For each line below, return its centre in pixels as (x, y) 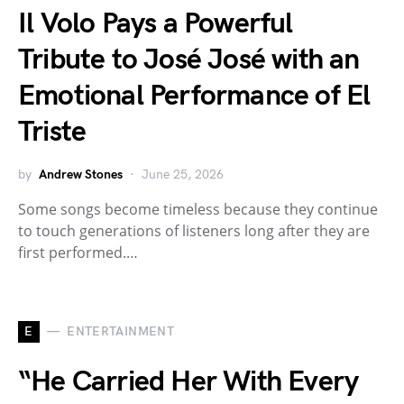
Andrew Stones (81, 174)
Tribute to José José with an (189, 60)
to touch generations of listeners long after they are (194, 230)
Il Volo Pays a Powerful (156, 23)
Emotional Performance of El (194, 96)
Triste (52, 132)
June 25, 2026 (183, 174)
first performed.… (78, 252)
